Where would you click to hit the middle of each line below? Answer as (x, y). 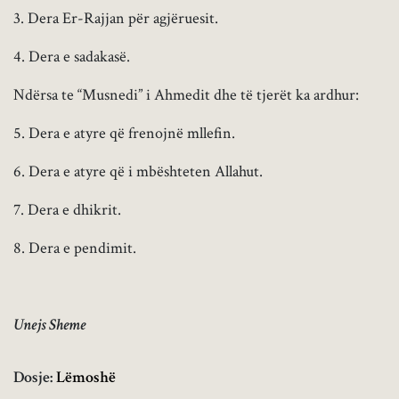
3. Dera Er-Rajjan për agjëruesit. (116, 19)
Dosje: (35, 378)
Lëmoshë (86, 378)
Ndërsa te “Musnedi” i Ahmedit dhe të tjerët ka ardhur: (186, 95)
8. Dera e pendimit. (75, 248)
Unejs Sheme (49, 325)
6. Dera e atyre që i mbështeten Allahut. (138, 172)
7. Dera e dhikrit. (67, 210)
